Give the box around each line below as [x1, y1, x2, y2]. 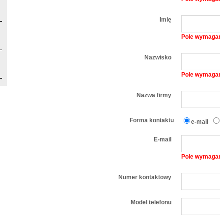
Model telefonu [131, 199, 171, 206]
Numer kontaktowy [118, 174, 171, 181]
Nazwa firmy [137, 92, 171, 99]
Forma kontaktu [130, 117, 174, 124]
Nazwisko [144, 54, 171, 61]
